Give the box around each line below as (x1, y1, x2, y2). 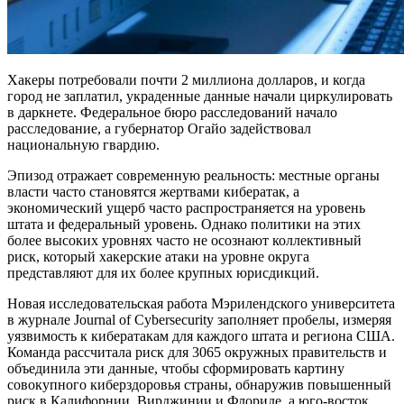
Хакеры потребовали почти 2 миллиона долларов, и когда (7, 72, 365, 88)
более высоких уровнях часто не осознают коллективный (7, 233, 362, 249)
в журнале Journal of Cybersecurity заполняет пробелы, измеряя (7, 312, 391, 328)
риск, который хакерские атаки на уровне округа (7, 249, 309, 265)
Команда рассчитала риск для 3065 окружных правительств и (7, 344, 387, 361)
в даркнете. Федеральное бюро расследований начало (7, 105, 337, 121)
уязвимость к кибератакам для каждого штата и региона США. (7, 328, 395, 344)
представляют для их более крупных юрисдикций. (7, 265, 319, 281)
